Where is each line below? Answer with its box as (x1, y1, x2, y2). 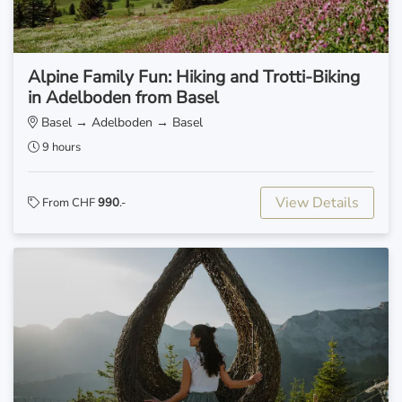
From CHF (39, 195, 98, 212)
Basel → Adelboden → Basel (38, 114, 203, 132)
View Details (275, 193, 359, 214)
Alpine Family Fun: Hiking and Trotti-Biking (28, 66, 360, 90)
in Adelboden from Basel (28, 86, 219, 110)
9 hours (39, 139, 81, 156)
